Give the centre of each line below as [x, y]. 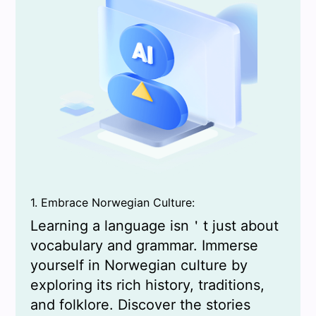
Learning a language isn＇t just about [154, 226]
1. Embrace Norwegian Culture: [112, 203]
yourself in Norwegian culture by [139, 266]
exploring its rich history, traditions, [147, 285]
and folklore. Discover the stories [140, 305]
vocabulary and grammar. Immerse [144, 246]
